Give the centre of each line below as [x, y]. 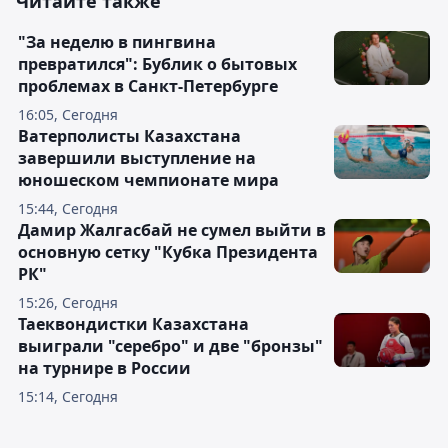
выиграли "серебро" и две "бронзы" [170, 346]
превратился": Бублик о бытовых [157, 64]
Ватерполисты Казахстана [129, 136]
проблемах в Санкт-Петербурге [148, 86]
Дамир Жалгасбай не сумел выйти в [172, 230]
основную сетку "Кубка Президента [168, 252]
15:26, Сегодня [68, 303]
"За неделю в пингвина [117, 42]
